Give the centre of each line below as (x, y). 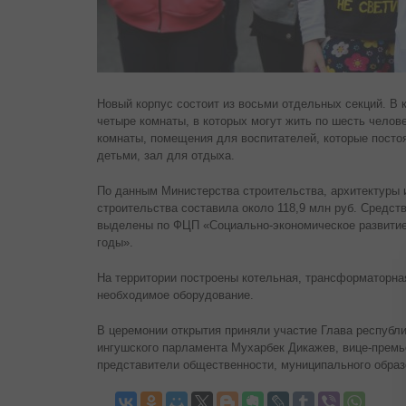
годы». (115, 243)
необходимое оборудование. (175, 295)
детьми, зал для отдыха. (166, 156)
